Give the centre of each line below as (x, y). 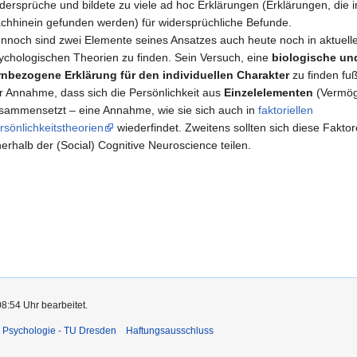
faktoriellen (285, 110)
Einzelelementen (268, 92)
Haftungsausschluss (170, 330)
